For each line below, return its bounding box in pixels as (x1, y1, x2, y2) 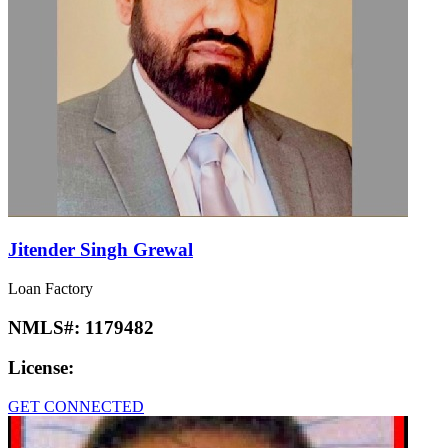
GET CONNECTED (8, 398, 144, 416)
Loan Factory (8, 279, 93, 297)
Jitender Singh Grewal (8, 239, 193, 261)
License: (8, 357, 74, 379)
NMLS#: (8, 316, 85, 338)
